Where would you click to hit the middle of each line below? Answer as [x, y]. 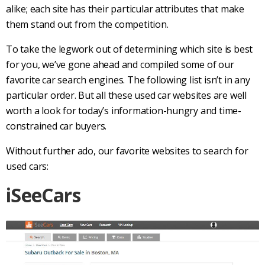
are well [229, 95]
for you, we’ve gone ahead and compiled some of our [120, 64]
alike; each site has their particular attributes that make [125, 9]
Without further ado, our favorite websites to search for [127, 151]
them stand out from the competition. [88, 24]
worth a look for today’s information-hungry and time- [124, 111]
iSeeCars [43, 195]
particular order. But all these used [82, 95]
